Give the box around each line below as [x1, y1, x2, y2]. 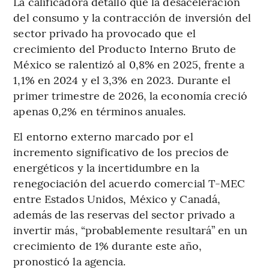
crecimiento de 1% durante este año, [13, 238, 202, 253]
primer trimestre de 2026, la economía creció [13, 88, 247, 103]
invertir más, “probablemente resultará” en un [13, 222, 247, 238]
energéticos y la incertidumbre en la [13, 160, 199, 175]
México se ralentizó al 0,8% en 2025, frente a [13, 56, 244, 72]
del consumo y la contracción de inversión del [13, 10, 251, 25]
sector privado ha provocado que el [13, 25, 196, 41]
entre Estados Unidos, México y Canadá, [13, 191, 221, 207]
